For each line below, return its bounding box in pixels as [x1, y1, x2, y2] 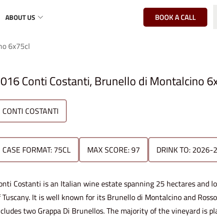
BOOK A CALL [155, 11, 196, 23]
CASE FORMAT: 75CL [2, 143, 71, 155]
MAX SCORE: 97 [87, 143, 140, 155]
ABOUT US [5, 12, 35, 22]
